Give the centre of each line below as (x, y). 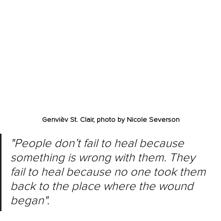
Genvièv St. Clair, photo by (84, 120)
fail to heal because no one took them (110, 172)
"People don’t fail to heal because (99, 144)
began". (30, 201)
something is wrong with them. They (104, 158)
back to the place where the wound (103, 186)
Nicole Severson (153, 120)
